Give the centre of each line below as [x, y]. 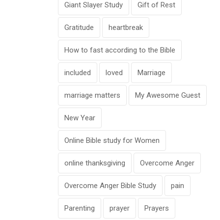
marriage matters [92, 96]
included [78, 73]
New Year [80, 118]
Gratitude [79, 28]
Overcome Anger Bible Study [110, 186]
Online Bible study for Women [112, 141]
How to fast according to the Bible [120, 50]
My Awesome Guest [168, 96]
